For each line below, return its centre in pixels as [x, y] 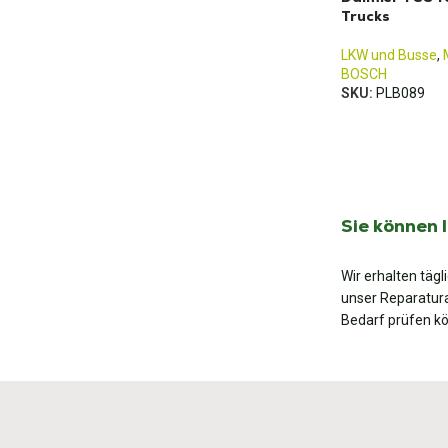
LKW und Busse [389, 55]
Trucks [365, 16]
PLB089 [400, 93]
